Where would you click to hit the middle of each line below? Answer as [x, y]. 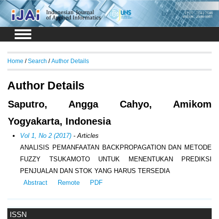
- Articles [85, 136]
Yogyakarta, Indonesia [59, 121]
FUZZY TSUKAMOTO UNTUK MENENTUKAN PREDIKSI [116, 159]
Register [197, 13]
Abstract [35, 183]
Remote [68, 183]
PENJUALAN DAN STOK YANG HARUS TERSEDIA [95, 171]
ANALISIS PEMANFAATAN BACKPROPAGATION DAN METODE [116, 148]
